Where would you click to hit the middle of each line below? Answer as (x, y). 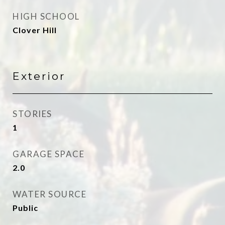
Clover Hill (35, 30)
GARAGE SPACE (48, 154)
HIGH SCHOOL (46, 16)
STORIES (32, 114)
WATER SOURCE (49, 194)
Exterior (39, 76)
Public (25, 208)
